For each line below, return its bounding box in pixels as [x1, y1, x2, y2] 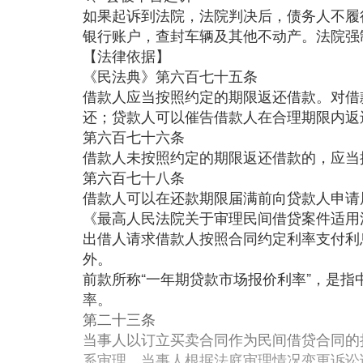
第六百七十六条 [83, 126, 185, 147]
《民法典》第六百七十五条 [83, 65, 258, 86]
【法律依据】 [83, 45, 170, 66]
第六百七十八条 [83, 166, 185, 187]
